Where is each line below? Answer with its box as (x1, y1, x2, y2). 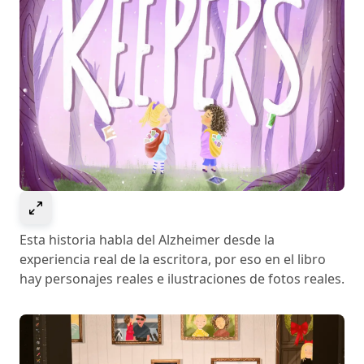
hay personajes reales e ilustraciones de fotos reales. (19, 270, 344, 288)
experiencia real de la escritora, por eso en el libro (19, 250, 326, 269)
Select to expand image (45, 197, 188, 215)
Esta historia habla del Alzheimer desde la (19, 231, 275, 249)
